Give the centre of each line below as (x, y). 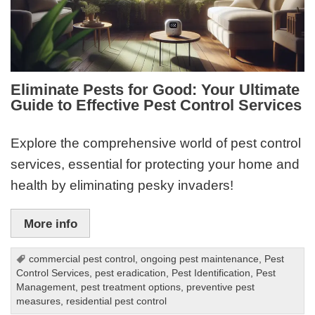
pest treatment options (131, 288)
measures (39, 302)
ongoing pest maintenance (200, 259)
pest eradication (131, 274)
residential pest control (117, 302)
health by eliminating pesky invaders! (122, 185)
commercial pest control (82, 259)
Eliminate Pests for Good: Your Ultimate (155, 90)
